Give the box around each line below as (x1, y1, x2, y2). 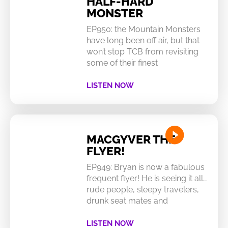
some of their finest (86, 58, 158, 68)
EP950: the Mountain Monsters (86, 24, 201, 34)
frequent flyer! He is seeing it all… (86, 173, 207, 183)
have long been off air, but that (86, 35, 199, 45)
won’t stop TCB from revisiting (86, 46, 198, 56)
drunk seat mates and (86, 195, 168, 206)
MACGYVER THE (86, 132, 176, 146)
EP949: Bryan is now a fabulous (86, 162, 205, 172)
